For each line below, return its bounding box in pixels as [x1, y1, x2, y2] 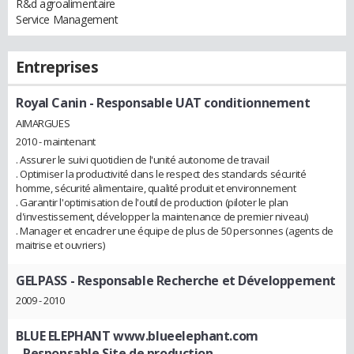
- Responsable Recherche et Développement [67, 271, 336, 289]
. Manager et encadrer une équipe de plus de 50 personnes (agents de [16, 223, 333, 238]
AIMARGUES [16, 115, 70, 130]
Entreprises [16, 57, 99, 77]
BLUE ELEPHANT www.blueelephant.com [16, 327, 258, 345]
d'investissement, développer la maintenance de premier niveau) [16, 209, 308, 224]
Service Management [16, 12, 119, 27]
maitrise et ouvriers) [16, 237, 105, 252]
